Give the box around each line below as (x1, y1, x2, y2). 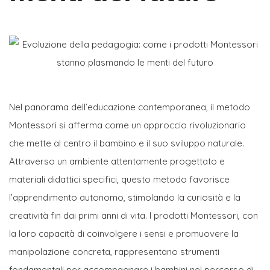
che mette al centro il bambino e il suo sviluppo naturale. (9, 137, 244, 149)
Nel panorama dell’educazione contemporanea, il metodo (9, 101, 250, 113)
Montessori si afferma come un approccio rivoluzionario (9, 119, 246, 131)
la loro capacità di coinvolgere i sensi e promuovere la (9, 227, 239, 239)
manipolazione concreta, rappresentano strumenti (9, 245, 219, 257)
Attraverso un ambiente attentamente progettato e (9, 155, 225, 167)
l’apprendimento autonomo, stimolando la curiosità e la (9, 191, 240, 203)
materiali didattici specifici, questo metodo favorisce (9, 173, 230, 185)
